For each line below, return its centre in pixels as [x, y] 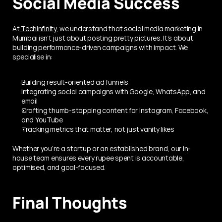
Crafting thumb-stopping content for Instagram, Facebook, [115, 110]
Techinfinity [38, 28]
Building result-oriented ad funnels [75, 82]
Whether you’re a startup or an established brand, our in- [102, 148]
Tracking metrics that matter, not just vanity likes [98, 129]
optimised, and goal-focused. [59, 167]
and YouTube [42, 119]
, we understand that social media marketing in [129, 28]
